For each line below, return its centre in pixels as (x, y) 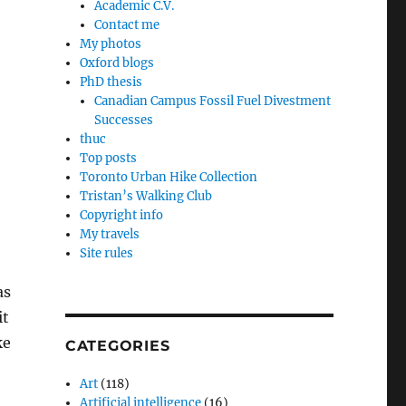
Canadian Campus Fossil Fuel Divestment (213, 101)
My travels (110, 234)
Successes (124, 120)
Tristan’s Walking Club (146, 196)
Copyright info (122, 215)
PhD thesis (111, 82)
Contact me (127, 24)
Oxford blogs (117, 63)
